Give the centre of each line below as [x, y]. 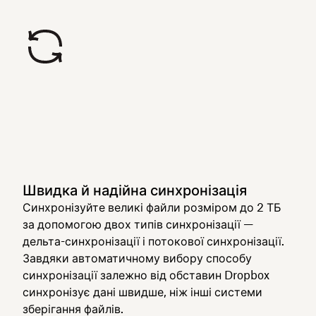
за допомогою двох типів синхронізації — [138, 224]
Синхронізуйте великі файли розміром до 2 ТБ [152, 207]
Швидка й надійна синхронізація [135, 190]
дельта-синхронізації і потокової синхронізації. [153, 241]
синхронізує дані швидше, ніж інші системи [142, 292]
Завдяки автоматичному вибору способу [137, 258]
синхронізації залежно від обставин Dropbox [146, 275]
